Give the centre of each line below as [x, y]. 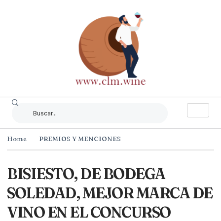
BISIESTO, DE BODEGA [86, 174]
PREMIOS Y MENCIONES [80, 139]
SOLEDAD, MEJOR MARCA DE [110, 193]
